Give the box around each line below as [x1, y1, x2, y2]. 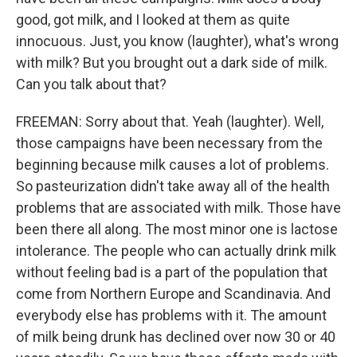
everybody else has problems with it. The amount [16, 307, 327, 324]
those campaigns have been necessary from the [16, 135, 323, 151]
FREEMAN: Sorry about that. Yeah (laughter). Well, [16, 113, 324, 130]
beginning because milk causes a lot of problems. [16, 156, 329, 173]
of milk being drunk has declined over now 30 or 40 [16, 328, 335, 345]
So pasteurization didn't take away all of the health [16, 178, 330, 194]
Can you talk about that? [16, 76, 167, 92]
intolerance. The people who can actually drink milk [16, 242, 336, 259]
